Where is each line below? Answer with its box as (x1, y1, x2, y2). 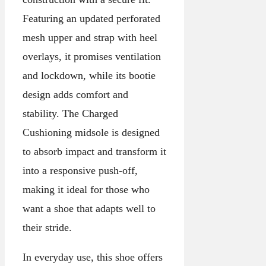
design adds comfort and (23, 88, 128, 100)
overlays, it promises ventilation (23, 50, 161, 62)
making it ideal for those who (23, 183, 150, 195)
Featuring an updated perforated (23, 12, 160, 24)
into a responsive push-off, (23, 164, 138, 176)
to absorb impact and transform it (23, 145, 166, 157)
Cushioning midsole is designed (23, 126, 160, 138)
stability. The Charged (23, 107, 118, 119)
